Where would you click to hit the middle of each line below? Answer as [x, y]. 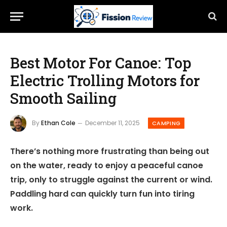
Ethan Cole [58, 123]
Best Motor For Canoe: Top [101, 63]
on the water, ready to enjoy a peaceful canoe [107, 166]
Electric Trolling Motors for [105, 81]
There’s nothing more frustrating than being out [110, 152]
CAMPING [166, 123]
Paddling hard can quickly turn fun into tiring [102, 194]
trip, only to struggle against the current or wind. [111, 180]
